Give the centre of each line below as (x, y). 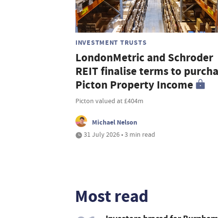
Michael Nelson (115, 122)
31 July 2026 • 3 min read (119, 135)
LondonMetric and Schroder (144, 58)
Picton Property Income (134, 85)
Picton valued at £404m (109, 101)
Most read (112, 197)
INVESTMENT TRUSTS (111, 43)
